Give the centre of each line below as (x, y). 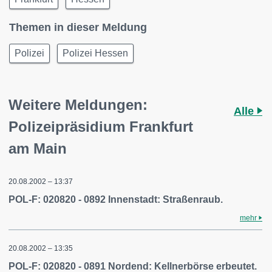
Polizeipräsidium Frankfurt (101, 127)
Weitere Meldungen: (78, 105)
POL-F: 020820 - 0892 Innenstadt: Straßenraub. (116, 199)
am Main (38, 148)
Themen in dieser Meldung (78, 27)
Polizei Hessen (95, 53)
